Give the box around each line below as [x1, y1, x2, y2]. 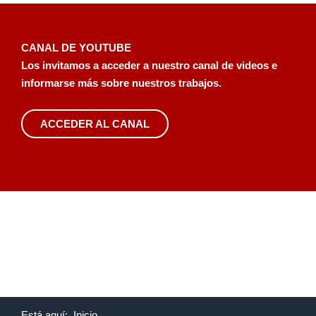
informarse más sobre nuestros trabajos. [21, 77, 221, 89]
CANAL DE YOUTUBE [21, 42, 131, 54]
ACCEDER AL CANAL [40, 118, 150, 130]
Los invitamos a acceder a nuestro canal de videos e [21, 59, 277, 71]
